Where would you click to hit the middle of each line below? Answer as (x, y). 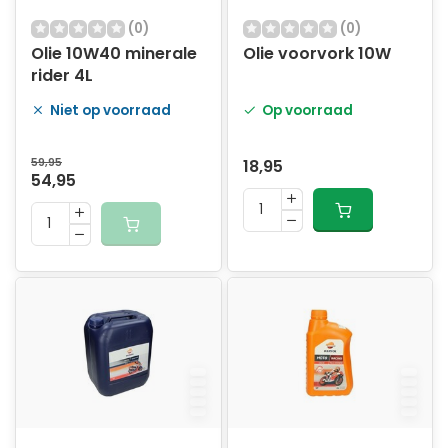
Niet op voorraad (110, 110)
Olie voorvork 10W (316, 53)
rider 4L (62, 75)
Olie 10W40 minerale (114, 53)
